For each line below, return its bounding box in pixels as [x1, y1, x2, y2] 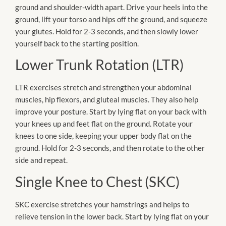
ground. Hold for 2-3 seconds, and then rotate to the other [15, 143, 205, 153]
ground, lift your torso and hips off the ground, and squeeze [15, 14, 207, 24]
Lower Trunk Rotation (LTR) [15, 56, 184, 74]
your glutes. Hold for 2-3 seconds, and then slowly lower [15, 26, 198, 36]
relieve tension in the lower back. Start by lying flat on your [15, 211, 209, 221]
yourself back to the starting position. [15, 38, 139, 48]
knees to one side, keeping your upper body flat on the [15, 131, 192, 141]
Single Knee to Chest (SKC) [15, 173, 180, 190]
